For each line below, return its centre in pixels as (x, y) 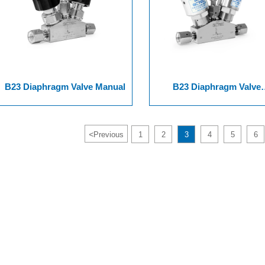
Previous (109, 134)
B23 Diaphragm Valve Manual (65, 86)
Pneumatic (217, 99)
